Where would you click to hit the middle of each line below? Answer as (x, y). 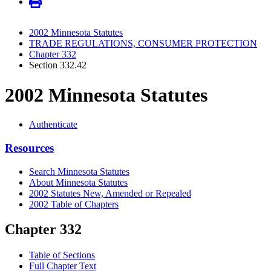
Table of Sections (62, 255)
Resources (29, 148)
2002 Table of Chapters (74, 204)
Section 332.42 (58, 65)
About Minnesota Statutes (78, 182)
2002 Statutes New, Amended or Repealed (110, 193)
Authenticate (53, 125)
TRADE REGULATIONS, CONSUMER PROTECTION (143, 44)
